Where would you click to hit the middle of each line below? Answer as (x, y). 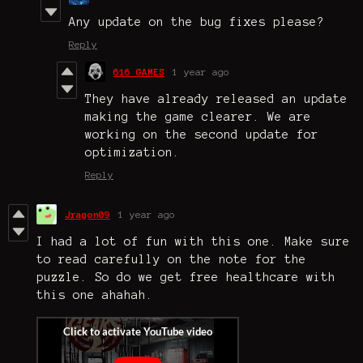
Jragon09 (88, 215)
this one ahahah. (95, 295)
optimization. (132, 153)
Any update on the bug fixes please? (196, 22)
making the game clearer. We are (198, 117)
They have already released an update (216, 99)
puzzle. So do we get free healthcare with (186, 278)
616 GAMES (139, 72)
